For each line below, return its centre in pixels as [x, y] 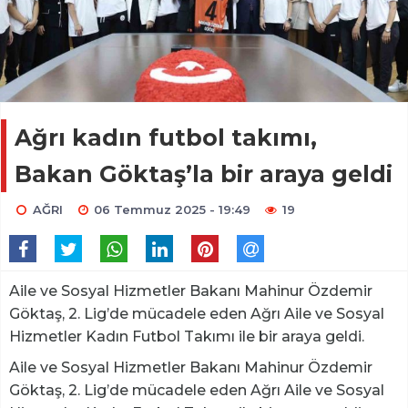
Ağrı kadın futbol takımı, [166, 137]
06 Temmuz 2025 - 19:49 [173, 209]
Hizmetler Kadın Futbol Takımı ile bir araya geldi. [187, 336]
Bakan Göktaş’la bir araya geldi [204, 173]
